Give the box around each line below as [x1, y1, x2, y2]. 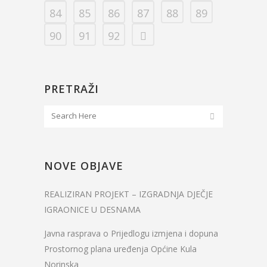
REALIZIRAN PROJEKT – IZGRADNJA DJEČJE [44, 188, 213, 200]
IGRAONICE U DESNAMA [44, 204, 141, 215]
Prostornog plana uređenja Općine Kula [44, 243, 197, 254]
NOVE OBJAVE [44, 159, 123, 173]
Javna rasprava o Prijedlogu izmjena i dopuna [44, 228, 218, 239]
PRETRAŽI [44, 82, 99, 96]
